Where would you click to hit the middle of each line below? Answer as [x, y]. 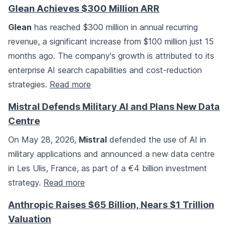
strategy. [26, 183]
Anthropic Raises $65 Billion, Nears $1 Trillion [111, 205]
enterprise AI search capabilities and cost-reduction [105, 70]
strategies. [29, 85]
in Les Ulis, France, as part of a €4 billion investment [108, 168]
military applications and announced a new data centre [111, 154]
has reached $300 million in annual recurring [115, 27]
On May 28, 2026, [43, 140]
